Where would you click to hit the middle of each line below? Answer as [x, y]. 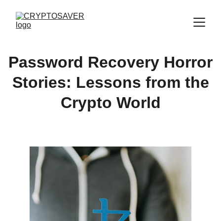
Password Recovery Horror [110, 62]
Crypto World [110, 103]
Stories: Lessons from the [110, 82]
